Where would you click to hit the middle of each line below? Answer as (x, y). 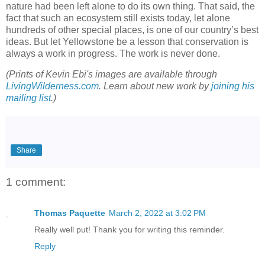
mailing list (28, 98)
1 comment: (36, 182)
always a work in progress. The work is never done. (113, 53)
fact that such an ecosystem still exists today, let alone (118, 18)
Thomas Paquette (70, 213)
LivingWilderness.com (52, 86)
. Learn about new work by (155, 86)
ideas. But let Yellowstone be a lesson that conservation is (127, 41)
